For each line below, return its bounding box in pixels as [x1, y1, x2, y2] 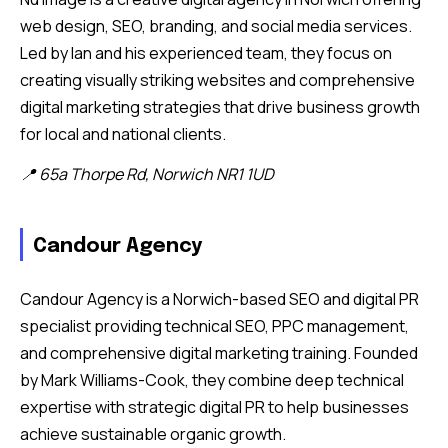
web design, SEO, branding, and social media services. [20, 14, 412, 37]
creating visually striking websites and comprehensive [20, 68, 415, 91]
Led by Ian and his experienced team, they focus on [20, 41, 392, 64]
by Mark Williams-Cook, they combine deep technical [20, 368, 404, 391]
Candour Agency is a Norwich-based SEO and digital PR [20, 287, 419, 310]
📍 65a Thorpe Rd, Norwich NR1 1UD [20, 162, 274, 185]
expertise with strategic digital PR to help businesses [20, 395, 409, 418]
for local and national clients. [20, 122, 226, 145]
